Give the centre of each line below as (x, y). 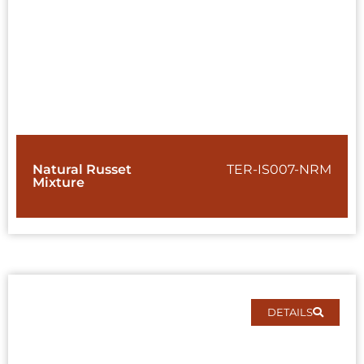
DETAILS (290, 312)
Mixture (58, 183)
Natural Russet (82, 170)
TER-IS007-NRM (279, 170)
